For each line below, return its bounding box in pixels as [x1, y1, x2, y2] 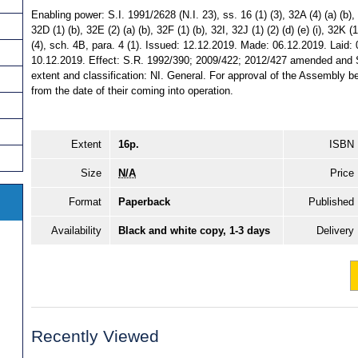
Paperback [118, 196, 170, 209]
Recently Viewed [31, 327, 159, 346]
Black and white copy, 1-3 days [118, 225, 270, 237]
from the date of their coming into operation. [31, 85, 233, 97]
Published [308, 196, 354, 209]
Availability [51, 225, 101, 237]
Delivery [316, 225, 354, 237]
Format [69, 196, 101, 209]
